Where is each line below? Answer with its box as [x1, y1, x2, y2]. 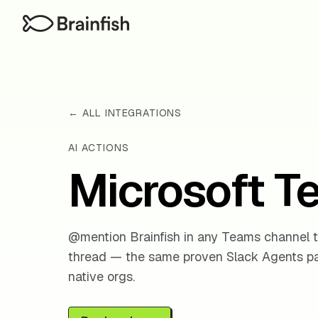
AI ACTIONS [68, 141, 129, 154]
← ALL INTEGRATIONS [68, 106, 182, 119]
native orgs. [68, 268, 135, 285]
